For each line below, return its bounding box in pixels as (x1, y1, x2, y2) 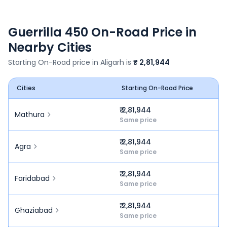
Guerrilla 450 (8, 24, 88, 41)
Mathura (15, 109, 45, 120)
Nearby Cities (8, 39, 92, 56)
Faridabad (15, 173, 50, 183)
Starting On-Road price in (8, 57, 100, 67)
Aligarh (100, 57, 124, 67)
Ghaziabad (15, 205, 53, 215)
